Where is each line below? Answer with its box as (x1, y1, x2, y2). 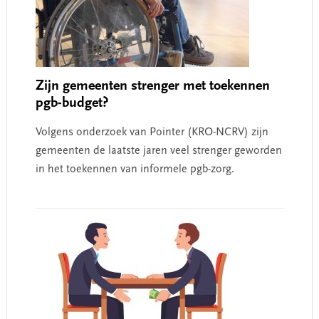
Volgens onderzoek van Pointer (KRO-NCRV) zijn (35, 127, 268, 138)
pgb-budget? (35, 96, 108, 110)
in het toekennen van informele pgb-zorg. (35, 164, 234, 175)
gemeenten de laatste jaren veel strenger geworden (35, 145, 282, 157)
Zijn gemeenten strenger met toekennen (35, 79, 270, 93)
